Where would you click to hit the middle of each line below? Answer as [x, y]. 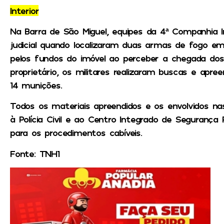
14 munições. [36, 85]
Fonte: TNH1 [35, 153]
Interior [24, 10]
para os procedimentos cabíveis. [76, 133]
